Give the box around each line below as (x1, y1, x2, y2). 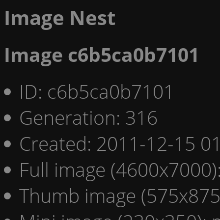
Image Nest (4, 4, 115, 31)
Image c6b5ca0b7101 (4, 41, 199, 68)
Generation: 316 (19, 104, 158, 130)
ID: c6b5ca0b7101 (19, 78, 174, 104)
